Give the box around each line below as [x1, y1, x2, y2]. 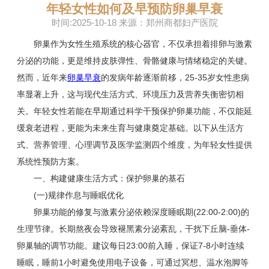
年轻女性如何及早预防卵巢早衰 [46, 2, 223, 16]
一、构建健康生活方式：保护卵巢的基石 [17, 174, 185, 184]
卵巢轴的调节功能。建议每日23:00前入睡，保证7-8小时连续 [17, 241, 244, 251]
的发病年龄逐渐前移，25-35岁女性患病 [101, 73, 249, 83]
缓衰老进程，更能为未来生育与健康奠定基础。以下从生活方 [17, 123, 244, 133]
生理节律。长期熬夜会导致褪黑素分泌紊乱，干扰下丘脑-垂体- [17, 224, 250, 234]
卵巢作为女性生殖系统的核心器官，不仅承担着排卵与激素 [17, 39, 252, 49]
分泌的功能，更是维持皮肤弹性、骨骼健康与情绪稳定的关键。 [17, 56, 252, 66]
